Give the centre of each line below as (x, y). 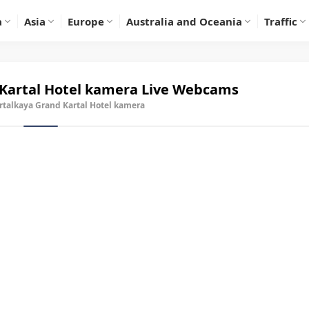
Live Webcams (188, 89)
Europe (86, 21)
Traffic (281, 21)
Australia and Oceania (184, 21)
